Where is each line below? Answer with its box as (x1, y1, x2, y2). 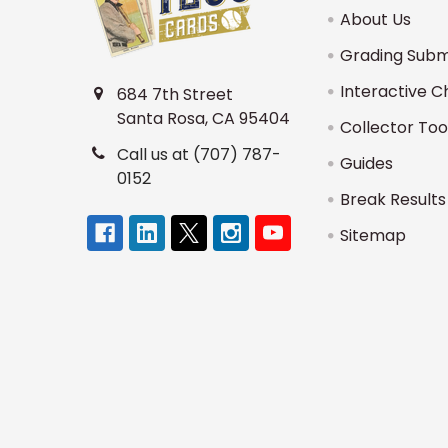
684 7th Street (117, 83, 233, 106)
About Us (340, 8, 412, 31)
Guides (340, 152, 394, 175)
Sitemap (340, 224, 407, 247)
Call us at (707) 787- (117, 143, 281, 166)
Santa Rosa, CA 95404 (117, 107, 290, 130)
